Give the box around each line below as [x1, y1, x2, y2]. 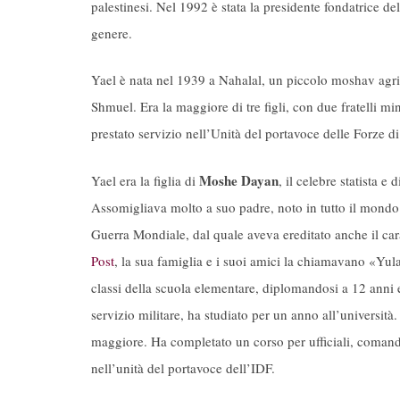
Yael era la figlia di [91, 171, 199, 189]
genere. [91, 23, 132, 42]
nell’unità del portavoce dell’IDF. [91, 358, 275, 377]
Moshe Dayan [199, 170, 279, 190]
